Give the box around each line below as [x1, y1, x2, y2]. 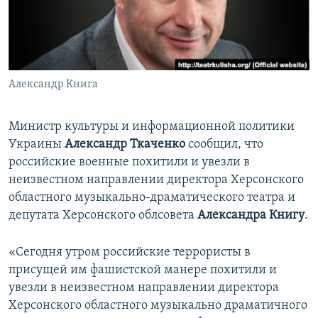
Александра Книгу [197, 209, 305, 223]
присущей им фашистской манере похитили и [9, 263, 277, 278]
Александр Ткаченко [65, 138, 185, 152]
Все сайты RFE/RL [24, 102, 121, 116]
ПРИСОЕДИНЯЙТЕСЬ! [13, 6, 102, 17]
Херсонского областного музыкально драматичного [9, 299, 307, 313]
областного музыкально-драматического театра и [9, 191, 295, 205]
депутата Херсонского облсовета [9, 209, 197, 223]
